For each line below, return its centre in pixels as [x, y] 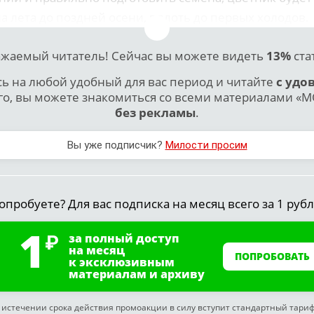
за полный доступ [124, 238]
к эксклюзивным [122, 262]
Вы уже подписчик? [116, 145]
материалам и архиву [137, 274]
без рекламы [155, 112]
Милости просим [206, 145]
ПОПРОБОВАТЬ [272, 256]
